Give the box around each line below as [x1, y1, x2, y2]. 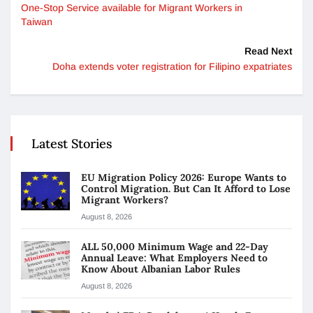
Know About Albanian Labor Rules [81, 262, 240, 275]
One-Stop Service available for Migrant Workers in [21, 1, 242, 13]
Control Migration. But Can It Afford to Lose [81, 182, 291, 195]
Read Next [245, 45, 292, 57]
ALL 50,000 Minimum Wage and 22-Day [81, 240, 268, 253]
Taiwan [21, 15, 52, 27]
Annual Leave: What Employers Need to [81, 251, 268, 264]
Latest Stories [31, 135, 112, 152]
